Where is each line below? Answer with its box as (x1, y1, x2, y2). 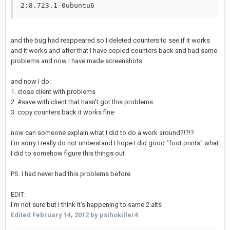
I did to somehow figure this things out (11, 149, 125, 157)
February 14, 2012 (32, 211, 89, 219)
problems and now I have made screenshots (11, 57, 142, 65)
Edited (11, 211, 32, 219)
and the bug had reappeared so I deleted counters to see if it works (11, 36, 210, 44)
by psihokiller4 (89, 211, 138, 219)
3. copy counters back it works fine (11, 108, 114, 116)
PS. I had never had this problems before (11, 170, 130, 178)
